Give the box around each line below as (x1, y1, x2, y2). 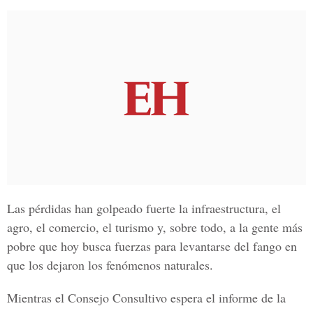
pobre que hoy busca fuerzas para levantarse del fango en (7, 238, 297, 254)
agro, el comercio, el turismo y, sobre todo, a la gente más (7, 219, 303, 235)
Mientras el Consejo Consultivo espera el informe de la (7, 289, 286, 306)
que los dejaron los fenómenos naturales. (7, 256, 213, 273)
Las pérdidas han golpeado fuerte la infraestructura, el (7, 200, 281, 217)
